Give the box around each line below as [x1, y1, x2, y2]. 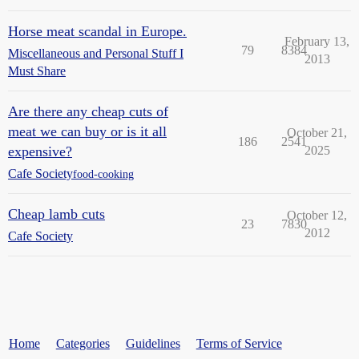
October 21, [287, 126, 347, 139]
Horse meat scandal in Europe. [8, 23, 187, 39]
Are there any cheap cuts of [8, 103, 168, 119]
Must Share [8, 64, 66, 78]
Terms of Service [196, 337, 282, 350]
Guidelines [125, 337, 180, 350]
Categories [55, 337, 110, 350]
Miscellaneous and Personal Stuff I [8, 46, 184, 60]
